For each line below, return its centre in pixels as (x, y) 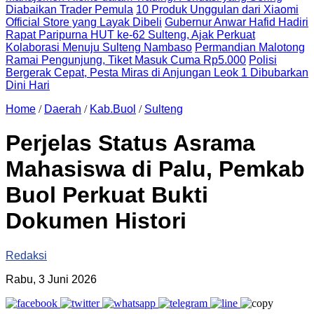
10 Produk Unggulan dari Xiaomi (217, 9)
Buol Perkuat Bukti (107, 195)
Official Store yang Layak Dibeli (84, 22)
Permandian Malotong (250, 47)
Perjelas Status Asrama (130, 143)
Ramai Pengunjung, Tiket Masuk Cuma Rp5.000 (126, 60)
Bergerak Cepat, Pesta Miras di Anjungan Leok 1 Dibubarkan (157, 73)
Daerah (63, 109)
